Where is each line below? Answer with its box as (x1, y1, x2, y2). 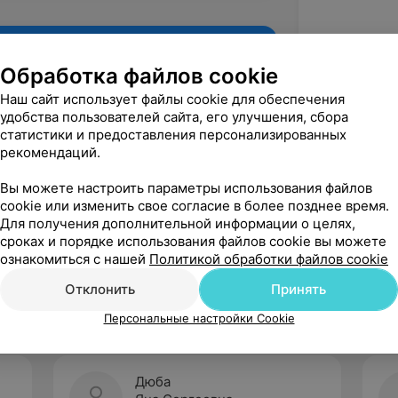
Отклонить (64, 281, 135, 298)
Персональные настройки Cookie (103, 311, 295, 325)
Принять (271, 281, 326, 298)
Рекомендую (158, 222, 242, 239)
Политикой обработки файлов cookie (149, 251, 388, 267)
